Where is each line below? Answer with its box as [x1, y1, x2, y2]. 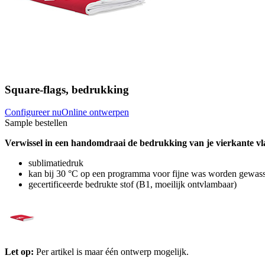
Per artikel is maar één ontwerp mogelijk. [34, 247, 189, 257]
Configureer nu [5, 107, 62, 118]
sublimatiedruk [28, 158, 83, 169]
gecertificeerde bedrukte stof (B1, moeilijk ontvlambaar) [28, 179, 237, 190]
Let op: [5, 247, 34, 257]
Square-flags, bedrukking [5, 83, 129, 96]
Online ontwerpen [62, 107, 129, 118]
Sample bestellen [5, 118, 67, 128]
